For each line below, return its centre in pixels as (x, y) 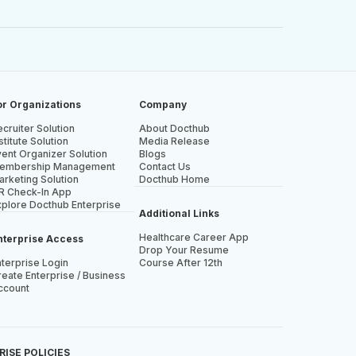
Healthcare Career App (193, 237)
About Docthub (174, 128)
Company (163, 104)
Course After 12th (180, 263)
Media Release (174, 141)
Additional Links (179, 213)
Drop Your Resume (184, 250)
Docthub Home (174, 179)
